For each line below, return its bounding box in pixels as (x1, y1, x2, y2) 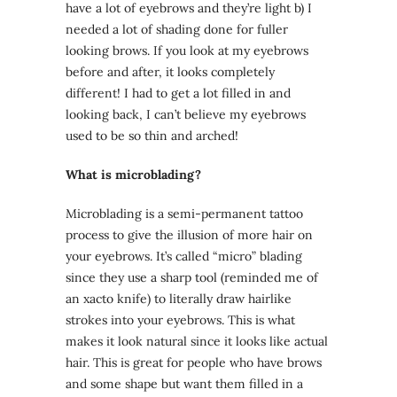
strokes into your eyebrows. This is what (66, 312, 295, 329)
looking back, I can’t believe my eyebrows (66, 106, 306, 123)
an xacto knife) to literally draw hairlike (66, 291, 292, 307)
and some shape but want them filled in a (66, 376, 303, 393)
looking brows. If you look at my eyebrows (66, 43, 308, 59)
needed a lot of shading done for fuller (66, 21, 288, 38)
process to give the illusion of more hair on (66, 227, 313, 244)
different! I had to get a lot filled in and (66, 85, 291, 102)
